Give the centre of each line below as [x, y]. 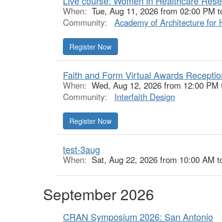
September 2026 [99, 194]
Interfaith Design [145, 97]
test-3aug [82, 149]
